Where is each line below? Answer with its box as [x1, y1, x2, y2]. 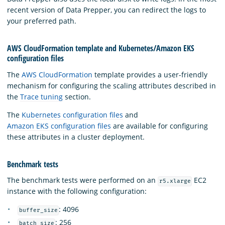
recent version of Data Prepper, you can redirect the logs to [7, 5, 206, 15]
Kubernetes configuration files [22, 109, 123, 120]
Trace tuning [20, 91, 63, 101]
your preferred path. [7, 16, 76, 26]
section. [63, 91, 91, 101]
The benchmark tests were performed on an [7, 175, 158, 185]
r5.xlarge [159, 178, 191, 185]
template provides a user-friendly [92, 69, 207, 79]
